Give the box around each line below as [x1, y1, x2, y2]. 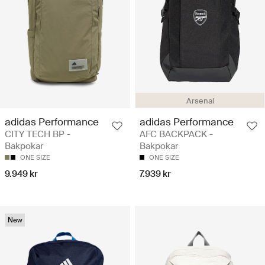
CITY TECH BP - [5, 128, 70, 141]
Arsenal [186, 96, 214, 106]
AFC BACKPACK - [140, 128, 213, 141]
